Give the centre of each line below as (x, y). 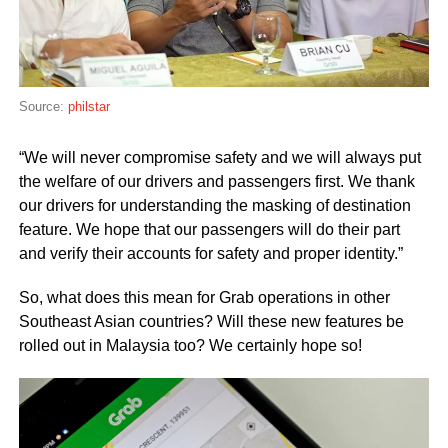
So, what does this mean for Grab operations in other (204, 298)
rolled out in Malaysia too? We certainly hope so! (190, 346)
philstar (88, 107)
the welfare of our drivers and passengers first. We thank (216, 182)
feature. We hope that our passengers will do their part (209, 230)
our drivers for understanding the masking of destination (214, 206)
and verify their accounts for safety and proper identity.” (210, 254)
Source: (43, 107)
